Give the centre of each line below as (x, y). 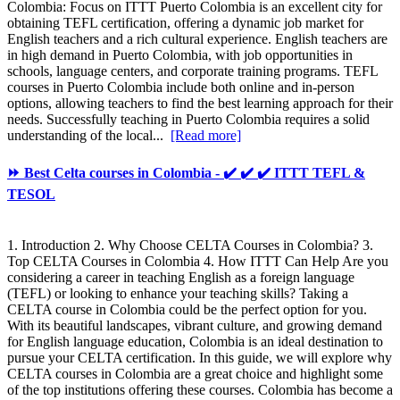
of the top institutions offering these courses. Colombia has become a (200, 390)
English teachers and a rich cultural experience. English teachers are (197, 38)
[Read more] (206, 135)
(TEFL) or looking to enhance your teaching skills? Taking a (178, 294)
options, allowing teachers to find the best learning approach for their (200, 103)
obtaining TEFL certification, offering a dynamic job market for (185, 22)
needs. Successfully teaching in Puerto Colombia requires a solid (188, 119)
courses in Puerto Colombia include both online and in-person (181, 87)
